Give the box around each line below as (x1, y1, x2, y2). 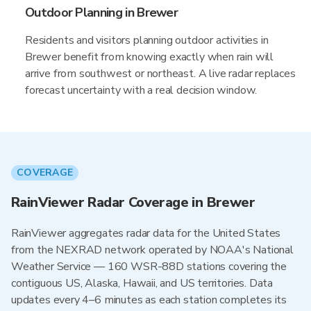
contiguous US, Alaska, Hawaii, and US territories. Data (11, 276, 274, 291)
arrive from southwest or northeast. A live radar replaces (25, 66, 296, 81)
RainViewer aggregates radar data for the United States (11, 226, 281, 241)
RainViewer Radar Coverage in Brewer (11, 193, 255, 212)
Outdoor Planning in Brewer (25, 4, 178, 21)
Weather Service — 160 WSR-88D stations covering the (11, 259, 287, 274)
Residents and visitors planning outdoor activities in (25, 33, 269, 48)
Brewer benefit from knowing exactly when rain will (25, 49, 274, 65)
